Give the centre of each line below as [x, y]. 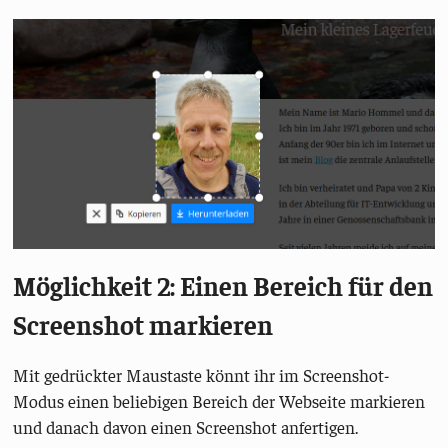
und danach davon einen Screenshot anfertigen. [186, 426]
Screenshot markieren [143, 324]
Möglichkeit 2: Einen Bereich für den [223, 285]
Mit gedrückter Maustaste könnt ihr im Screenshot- [202, 374]
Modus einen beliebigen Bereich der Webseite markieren [219, 400]
